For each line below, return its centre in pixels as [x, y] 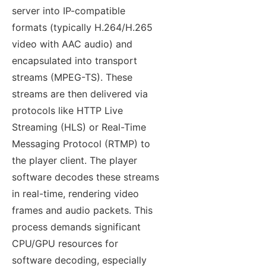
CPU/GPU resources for [65, 243]
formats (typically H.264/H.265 [82, 27]
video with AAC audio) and [72, 44]
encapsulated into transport [75, 60]
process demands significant [76, 227]
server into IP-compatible [69, 10]
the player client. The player [75, 160]
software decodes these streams [85, 177]
